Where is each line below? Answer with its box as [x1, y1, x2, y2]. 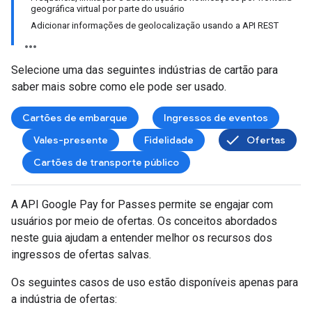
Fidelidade [144, 134, 194, 146]
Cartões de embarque [22, 111, 127, 124]
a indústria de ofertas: [11, 292, 117, 306]
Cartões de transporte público [33, 156, 179, 169]
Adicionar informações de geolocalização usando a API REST [31, 20, 279, 31]
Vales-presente [33, 134, 108, 146]
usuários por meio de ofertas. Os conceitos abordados [11, 214, 277, 228]
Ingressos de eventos [164, 111, 268, 124]
